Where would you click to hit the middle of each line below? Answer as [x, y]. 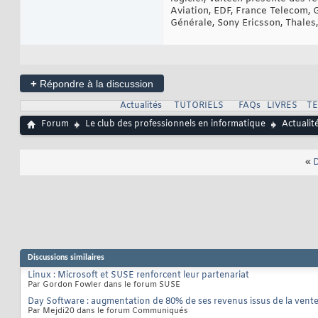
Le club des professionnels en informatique [175, 125]
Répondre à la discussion [95, 84]
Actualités [141, 106]
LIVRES [282, 106]
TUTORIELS [198, 106]
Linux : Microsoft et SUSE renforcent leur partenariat [138, 276]
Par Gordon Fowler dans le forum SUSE [104, 285]
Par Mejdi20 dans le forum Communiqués [108, 311]
